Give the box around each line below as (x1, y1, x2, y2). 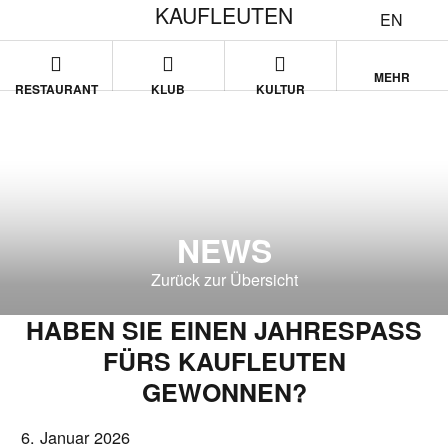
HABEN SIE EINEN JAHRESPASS (26, 312, 422, 348)
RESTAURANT (14, 80, 98, 98)
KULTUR (255, 80, 305, 98)
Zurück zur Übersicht (150, 267, 298, 291)
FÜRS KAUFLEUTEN (102, 343, 346, 379)
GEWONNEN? (141, 374, 307, 410)
